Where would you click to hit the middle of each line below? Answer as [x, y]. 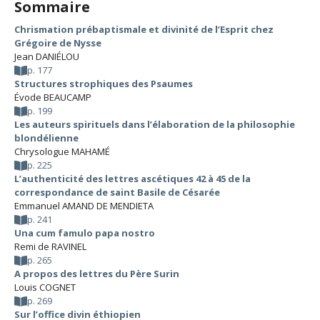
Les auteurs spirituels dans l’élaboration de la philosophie [155, 124]
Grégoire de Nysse [58, 43]
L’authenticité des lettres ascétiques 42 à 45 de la [132, 179]
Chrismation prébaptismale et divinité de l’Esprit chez [144, 29]
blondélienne [46, 138]
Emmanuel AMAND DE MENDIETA [84, 206]
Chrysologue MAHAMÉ [62, 151]
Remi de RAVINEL [50, 246]
